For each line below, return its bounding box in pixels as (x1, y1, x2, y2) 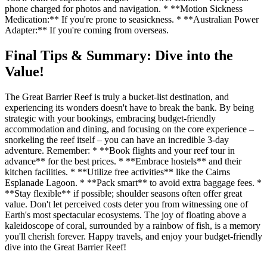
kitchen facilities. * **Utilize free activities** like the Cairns (5, 167, 230, 177)
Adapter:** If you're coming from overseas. (5, 25, 169, 36)
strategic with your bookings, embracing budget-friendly (5, 113, 216, 123)
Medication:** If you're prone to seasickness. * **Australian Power (5, 14, 259, 25)
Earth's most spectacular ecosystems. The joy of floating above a (5, 210, 246, 220)
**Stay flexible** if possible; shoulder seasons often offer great (5, 188, 242, 198)
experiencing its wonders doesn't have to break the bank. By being (5, 103, 254, 113)
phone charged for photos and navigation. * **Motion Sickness (5, 4, 243, 14)
